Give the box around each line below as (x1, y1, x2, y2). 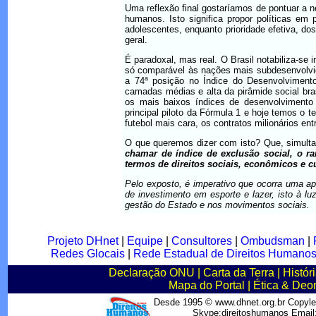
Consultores (171, 235, 232, 247)
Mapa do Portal (168, 279, 245, 291)
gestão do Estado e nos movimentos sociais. (125, 200, 310, 210)
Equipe (126, 235, 163, 247)
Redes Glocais (50, 248, 125, 260)
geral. (125, 35, 147, 45)
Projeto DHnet (47, 235, 119, 247)
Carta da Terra (202, 267, 274, 279)
